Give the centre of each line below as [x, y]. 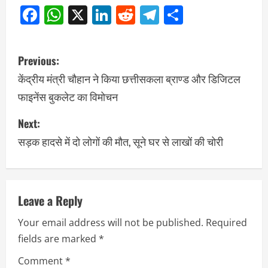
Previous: [39, 61]
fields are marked [58, 239]
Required [226, 223]
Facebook [82, 15]
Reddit [164, 15]
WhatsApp [109, 15]
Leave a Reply [50, 201]
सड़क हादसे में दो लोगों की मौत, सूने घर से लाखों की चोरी [121, 141]
